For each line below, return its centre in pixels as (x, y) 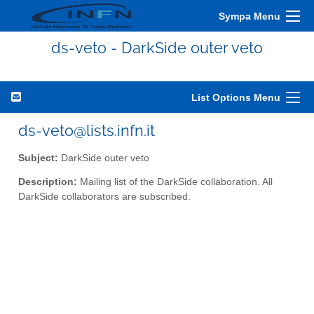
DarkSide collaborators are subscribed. (104, 197)
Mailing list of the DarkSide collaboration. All (175, 182)
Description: (48, 182)
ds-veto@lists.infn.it (87, 130)
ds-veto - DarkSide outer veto (157, 48)
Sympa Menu (250, 16)
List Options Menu (236, 97)
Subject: (38, 158)
